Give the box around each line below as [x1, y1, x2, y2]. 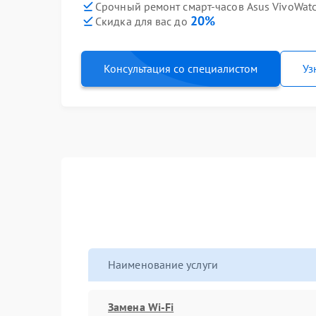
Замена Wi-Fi [108, 299, 174, 314]
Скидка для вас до [95, 14, 190, 28]
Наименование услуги [108, 257, 218, 272]
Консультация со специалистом [104, 61, 257, 75]
